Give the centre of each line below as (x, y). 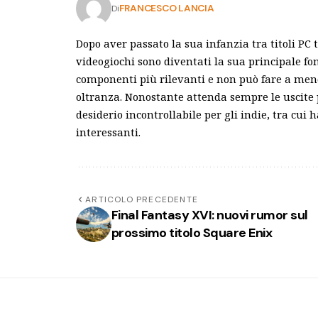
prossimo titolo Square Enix (192, 232)
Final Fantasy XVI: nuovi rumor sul (210, 215)
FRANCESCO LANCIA (166, 8)
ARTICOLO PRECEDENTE (142, 199)
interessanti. (108, 132)
